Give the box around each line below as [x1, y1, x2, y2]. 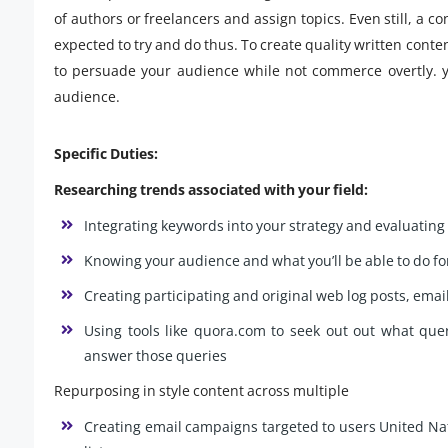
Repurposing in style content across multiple [54, 381, 349, 401]
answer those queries [84, 346, 227, 366]
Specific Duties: [54, 144, 158, 164]
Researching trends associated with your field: [54, 180, 368, 200]
